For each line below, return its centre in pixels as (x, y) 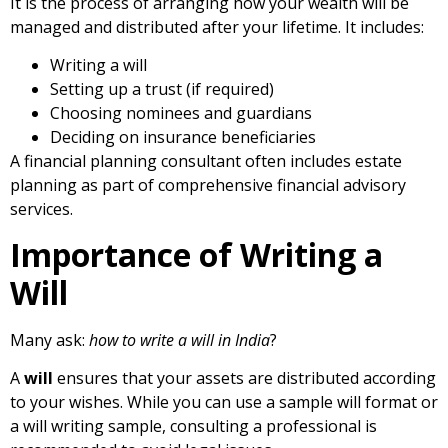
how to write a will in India (179, 339)
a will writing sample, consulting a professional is (193, 425)
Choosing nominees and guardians (181, 113)
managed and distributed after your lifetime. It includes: (217, 26)
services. (41, 209)
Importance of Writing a (196, 254)
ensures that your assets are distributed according (244, 377)
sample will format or (358, 401)
